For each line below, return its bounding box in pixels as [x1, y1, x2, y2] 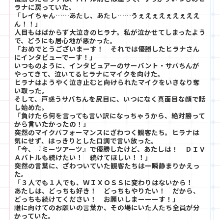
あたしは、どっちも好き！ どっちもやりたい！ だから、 [14, 185, 200, 195]
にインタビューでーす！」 [14, 52, 96, 62]
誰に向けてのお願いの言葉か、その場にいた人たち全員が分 [14, 202, 200, 212]
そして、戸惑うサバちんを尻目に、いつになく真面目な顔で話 [14, 93, 206, 104]
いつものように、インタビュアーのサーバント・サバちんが [14, 60, 199, 70]
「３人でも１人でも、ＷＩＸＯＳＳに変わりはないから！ [14, 177, 200, 187]
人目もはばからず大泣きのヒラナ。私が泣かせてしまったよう [14, 27, 206, 37]
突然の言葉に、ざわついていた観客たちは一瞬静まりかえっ [14, 160, 200, 170]
